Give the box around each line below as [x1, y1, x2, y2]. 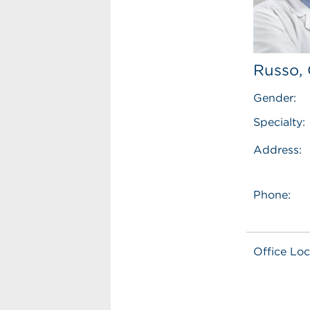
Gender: [253, 91, 297, 104]
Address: [253, 143, 302, 156]
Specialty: [253, 116, 306, 129]
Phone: [253, 188, 291, 201]
